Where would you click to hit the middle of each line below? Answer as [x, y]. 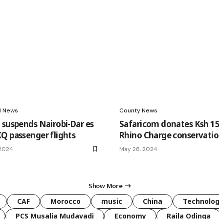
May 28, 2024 [138, 149]
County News [138, 111]
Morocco [66, 201]
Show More [106, 186]
